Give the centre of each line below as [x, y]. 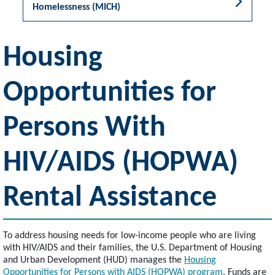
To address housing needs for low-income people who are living [130, 236]
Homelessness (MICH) [76, 8]
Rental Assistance [110, 199]
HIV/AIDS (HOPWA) [121, 164]
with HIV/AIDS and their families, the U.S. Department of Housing [133, 248]
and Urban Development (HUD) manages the [94, 261]
